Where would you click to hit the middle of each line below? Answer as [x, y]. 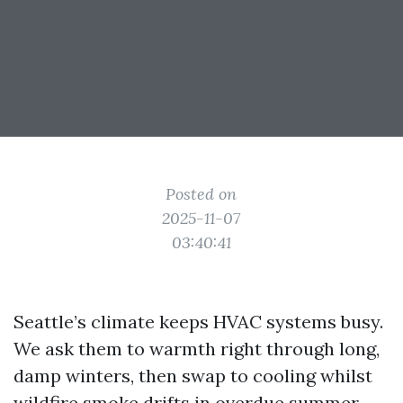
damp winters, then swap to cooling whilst [193, 376]
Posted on [201, 194]
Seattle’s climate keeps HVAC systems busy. [198, 322]
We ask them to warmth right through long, [197, 349]
